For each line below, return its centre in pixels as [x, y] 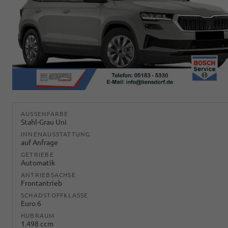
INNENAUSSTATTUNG [56, 134]
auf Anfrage [39, 142]
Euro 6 [31, 203]
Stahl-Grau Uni [44, 122]
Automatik [38, 163]
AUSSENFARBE [43, 113]
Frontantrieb [41, 183]
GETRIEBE [37, 154]
